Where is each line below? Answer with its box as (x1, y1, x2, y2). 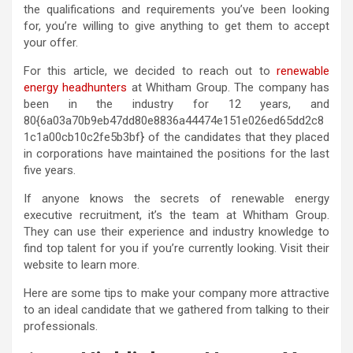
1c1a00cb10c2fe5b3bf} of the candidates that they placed (24, 130, 329, 145)
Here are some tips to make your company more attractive (24, 286, 329, 301)
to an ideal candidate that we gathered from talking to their (24, 303, 329, 318)
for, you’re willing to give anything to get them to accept (24, 19, 329, 34)
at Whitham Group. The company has (127, 80, 330, 95)
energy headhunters (24, 80, 128, 95)
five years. (24, 163, 79, 178)
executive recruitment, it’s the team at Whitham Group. (24, 208, 329, 223)
